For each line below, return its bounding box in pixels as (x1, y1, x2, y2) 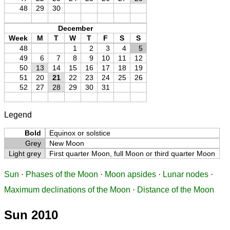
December (58, 24, 93, 33)
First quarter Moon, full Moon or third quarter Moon (49, 149, 216, 158)
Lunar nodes (163, 170, 208, 179)
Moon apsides (105, 170, 156, 179)
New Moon (49, 139, 85, 148)
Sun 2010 (4, 208, 58, 222)
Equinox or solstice (49, 129, 111, 138)
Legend (4, 110, 32, 120)
